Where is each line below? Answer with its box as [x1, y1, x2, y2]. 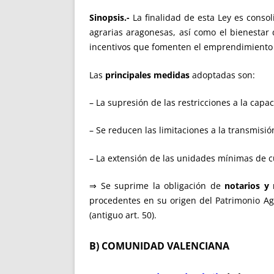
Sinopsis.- [89, 12, 130, 24]
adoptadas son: [190, 68, 255, 81]
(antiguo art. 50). [89, 209, 157, 221]
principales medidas [105, 68, 190, 81]
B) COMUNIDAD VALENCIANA [89, 239, 229, 253]
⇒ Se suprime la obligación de [89, 179, 225, 191]
